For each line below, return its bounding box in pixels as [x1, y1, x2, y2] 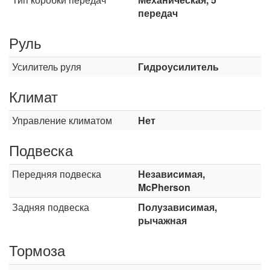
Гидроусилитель [138, 60, 219, 74]
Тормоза [9, 239, 65, 260]
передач [138, 6, 178, 20]
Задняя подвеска [12, 200, 89, 214]
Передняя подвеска [12, 167, 101, 181]
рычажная [138, 213, 187, 227]
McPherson [138, 180, 190, 194]
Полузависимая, [138, 200, 217, 214]
